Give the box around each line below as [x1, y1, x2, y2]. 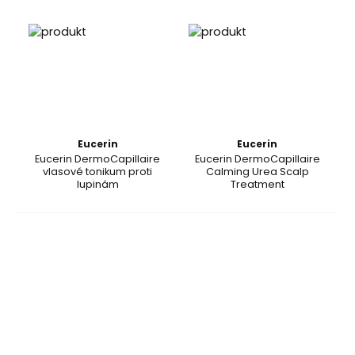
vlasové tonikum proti [43, 164, 153, 178]
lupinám [76, 177, 119, 191]
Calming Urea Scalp [205, 164, 309, 178]
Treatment [230, 177, 284, 191]
